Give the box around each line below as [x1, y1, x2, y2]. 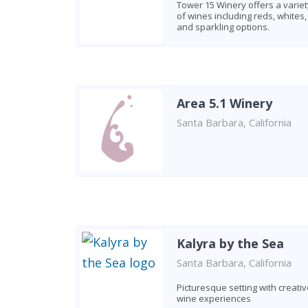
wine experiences [176, 291, 251, 305]
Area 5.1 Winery [176, 95, 272, 111]
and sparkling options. [176, 21, 269, 33]
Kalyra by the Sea [176, 234, 284, 252]
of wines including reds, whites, [176, 10, 307, 22]
